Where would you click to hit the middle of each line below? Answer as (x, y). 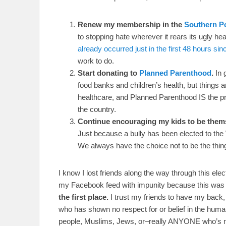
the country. (97, 109)
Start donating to (108, 73)
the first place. (83, 197)
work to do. (96, 61)
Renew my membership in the (131, 24)
